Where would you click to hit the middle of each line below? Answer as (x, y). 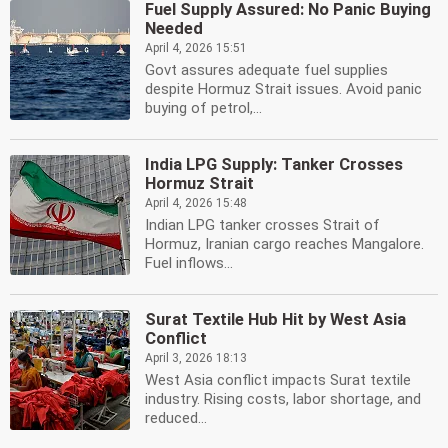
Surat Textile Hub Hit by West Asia (275, 319)
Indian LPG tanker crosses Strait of (262, 225)
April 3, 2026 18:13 (196, 358)
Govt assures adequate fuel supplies (266, 70)
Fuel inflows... (189, 263)
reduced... (176, 418)
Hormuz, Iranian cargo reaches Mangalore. (284, 244)
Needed (174, 28)
